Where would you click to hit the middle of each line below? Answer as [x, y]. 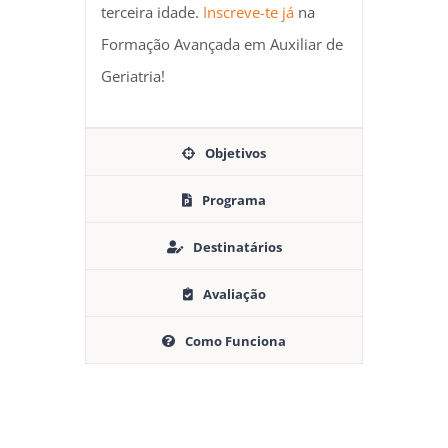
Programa [234, 199]
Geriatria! [132, 75]
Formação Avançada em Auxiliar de [221, 43]
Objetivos [235, 152]
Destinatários [237, 246]
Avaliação [234, 293]
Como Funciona [235, 340]
